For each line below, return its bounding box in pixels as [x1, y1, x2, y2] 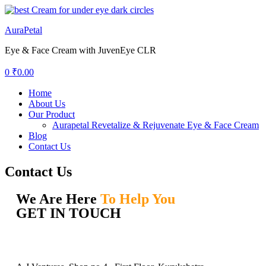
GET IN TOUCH [16, 205, 121, 221]
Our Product [28, 109, 75, 119]
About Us [28, 99, 65, 109]
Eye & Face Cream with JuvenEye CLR [5, 45, 156, 55]
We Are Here [16, 191, 100, 207]
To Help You [100, 191, 175, 207]
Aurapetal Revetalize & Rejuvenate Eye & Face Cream [52, 120, 259, 130]
